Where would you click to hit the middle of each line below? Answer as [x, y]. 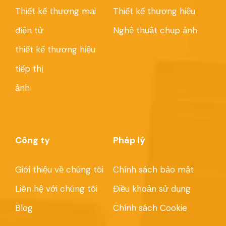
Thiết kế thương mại [55, 11]
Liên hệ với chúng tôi [56, 189]
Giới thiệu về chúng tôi [59, 170]
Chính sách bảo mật [153, 170]
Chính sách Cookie [150, 208]
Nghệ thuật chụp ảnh [155, 30]
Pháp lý [129, 140]
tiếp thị [29, 68]
